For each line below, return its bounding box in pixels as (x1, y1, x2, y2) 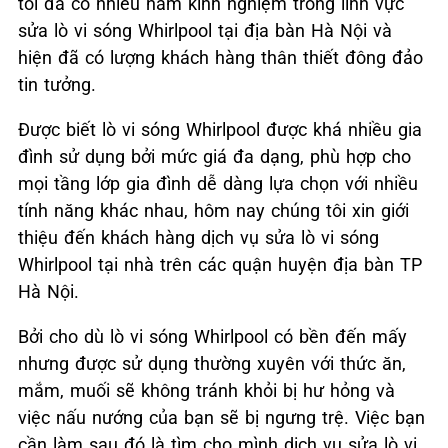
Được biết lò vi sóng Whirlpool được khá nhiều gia (18, 118, 422, 140)
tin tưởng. (18, 73, 96, 95)
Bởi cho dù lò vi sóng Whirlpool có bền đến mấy (18, 325, 407, 347)
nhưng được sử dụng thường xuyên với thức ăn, (18, 352, 406, 374)
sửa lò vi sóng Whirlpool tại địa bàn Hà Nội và (18, 19, 392, 41)
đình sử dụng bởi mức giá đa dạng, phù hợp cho (18, 145, 411, 167)
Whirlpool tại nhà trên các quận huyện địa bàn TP (18, 253, 422, 275)
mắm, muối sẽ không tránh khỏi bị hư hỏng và (18, 379, 395, 401)
